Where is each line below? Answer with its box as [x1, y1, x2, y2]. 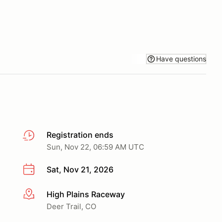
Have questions [156, 54, 206, 63]
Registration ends [47, 130, 113, 140]
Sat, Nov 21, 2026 [47, 165, 113, 174]
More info [22, 189, 58, 200]
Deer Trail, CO [47, 201, 96, 211]
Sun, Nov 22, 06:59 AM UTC [47, 142, 144, 152]
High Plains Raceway [47, 189, 125, 199]
